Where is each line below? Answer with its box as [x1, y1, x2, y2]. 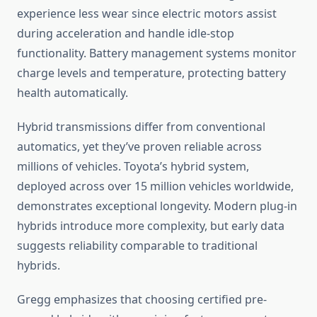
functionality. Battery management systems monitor [17, 45, 296, 62]
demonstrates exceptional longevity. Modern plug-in [17, 198, 297, 214]
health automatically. [17, 85, 128, 101]
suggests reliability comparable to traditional [17, 238, 258, 254]
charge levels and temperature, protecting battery [17, 65, 286, 81]
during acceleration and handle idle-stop [17, 25, 234, 42]
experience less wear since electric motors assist [17, 6, 277, 22]
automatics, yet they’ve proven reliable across [17, 139, 262, 155]
